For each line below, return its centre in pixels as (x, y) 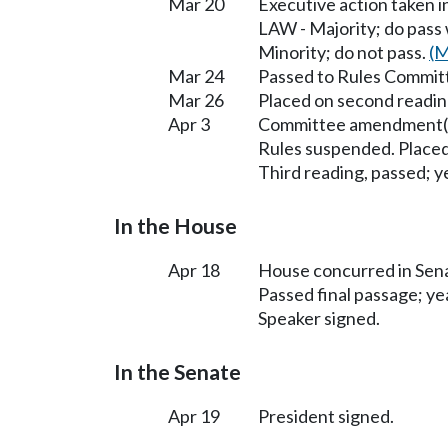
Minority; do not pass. (343, 52)
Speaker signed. (319, 318)
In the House (175, 226)
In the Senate (177, 372)
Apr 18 (194, 270)
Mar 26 (196, 100)
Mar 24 (196, 76)
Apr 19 (194, 416)
